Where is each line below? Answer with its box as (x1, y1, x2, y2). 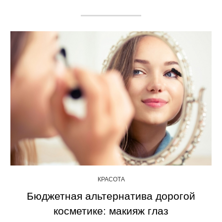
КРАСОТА (97, 175, 125, 183)
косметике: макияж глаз (54, 205, 168, 217)
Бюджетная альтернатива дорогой (27, 190, 195, 202)
